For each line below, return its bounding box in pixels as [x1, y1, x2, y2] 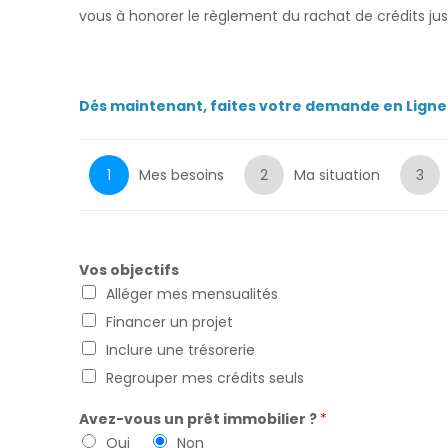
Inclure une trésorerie [106, 340, 255, 360]
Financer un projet [106, 312, 233, 332]
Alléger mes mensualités [106, 284, 278, 304]
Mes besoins [139, 165, 224, 185]
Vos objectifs [79, 260, 179, 280]
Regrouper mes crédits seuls [106, 368, 304, 388]
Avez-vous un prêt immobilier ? [79, 409, 320, 429]
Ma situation [294, 165, 380, 185]
